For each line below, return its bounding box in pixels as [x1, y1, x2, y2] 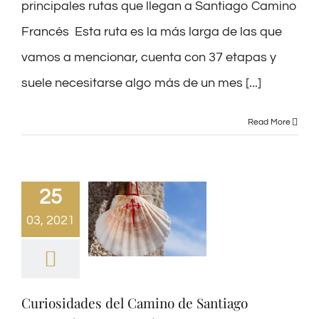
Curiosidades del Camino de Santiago [21, 293, 248, 312]
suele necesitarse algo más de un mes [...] [21, 75, 261, 90]
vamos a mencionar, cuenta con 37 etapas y [21, 50, 276, 64]
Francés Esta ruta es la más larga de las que [21, 24, 282, 38]
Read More [248, 117, 291, 127]
